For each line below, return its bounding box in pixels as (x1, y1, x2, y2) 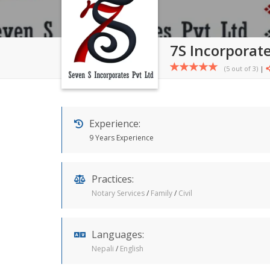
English (120, 243, 143, 254)
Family (151, 188, 172, 198)
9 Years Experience (89, 133, 154, 143)
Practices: (92, 172, 134, 186)
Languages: (92, 228, 144, 241)
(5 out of (224, 64, 253, 73)
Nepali (92, 243, 114, 254)
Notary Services (92, 188, 145, 198)
